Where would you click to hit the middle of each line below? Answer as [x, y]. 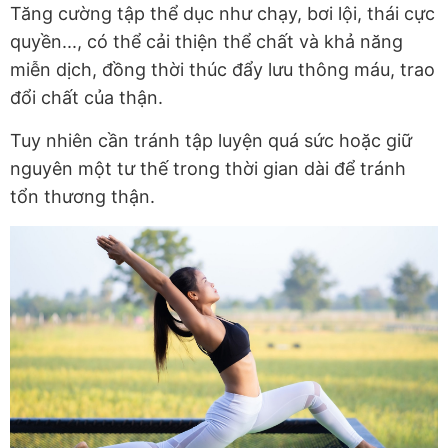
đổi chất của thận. [86, 97]
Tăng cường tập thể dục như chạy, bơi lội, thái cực [222, 13]
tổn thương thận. [82, 196]
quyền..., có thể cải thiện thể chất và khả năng [206, 41]
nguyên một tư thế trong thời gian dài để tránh [208, 168]
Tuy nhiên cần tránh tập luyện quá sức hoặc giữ [211, 140]
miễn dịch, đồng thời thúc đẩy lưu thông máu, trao [222, 69]
